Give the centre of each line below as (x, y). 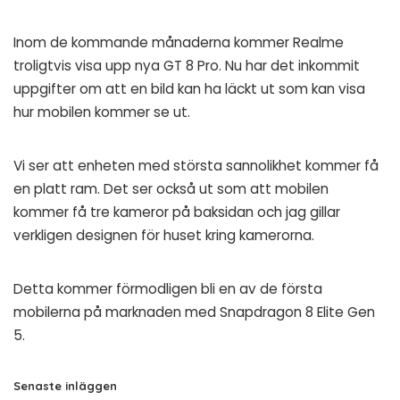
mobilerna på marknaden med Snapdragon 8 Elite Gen (194, 312)
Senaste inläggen (65, 386)
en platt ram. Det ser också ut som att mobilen (171, 189)
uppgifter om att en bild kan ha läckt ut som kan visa (189, 89)
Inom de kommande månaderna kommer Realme (179, 43)
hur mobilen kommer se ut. (102, 112)
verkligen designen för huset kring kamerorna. (164, 236)
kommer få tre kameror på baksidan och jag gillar (177, 212)
